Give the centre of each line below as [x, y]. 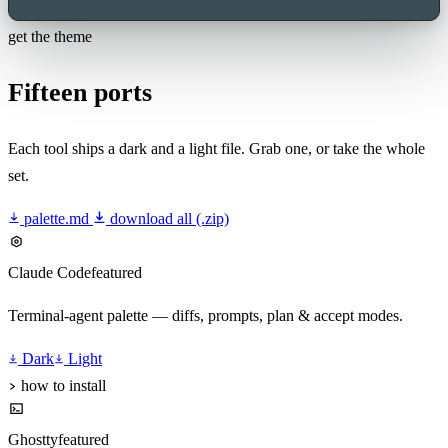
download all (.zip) [167, 219]
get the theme [50, 36]
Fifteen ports [80, 93]
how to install [61, 386]
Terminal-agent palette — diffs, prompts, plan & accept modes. [205, 316]
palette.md [56, 219]
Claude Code [49, 273]
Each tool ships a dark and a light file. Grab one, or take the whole [216, 149]
